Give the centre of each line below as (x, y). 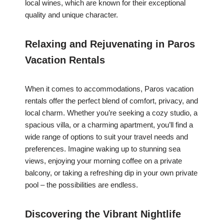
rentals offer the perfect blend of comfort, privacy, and (111, 101)
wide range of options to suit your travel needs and (106, 137)
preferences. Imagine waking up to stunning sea (103, 149)
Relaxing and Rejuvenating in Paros (110, 44)
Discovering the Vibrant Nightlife (103, 214)
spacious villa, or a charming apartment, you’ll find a (109, 125)
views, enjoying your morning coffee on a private (103, 161)
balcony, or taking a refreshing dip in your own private (111, 173)
